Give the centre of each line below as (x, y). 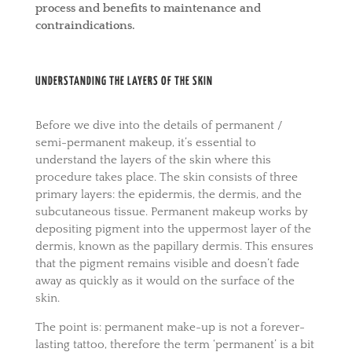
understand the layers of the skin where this (153, 159)
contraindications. (85, 25)
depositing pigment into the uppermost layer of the (173, 229)
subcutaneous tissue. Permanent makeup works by (171, 211)
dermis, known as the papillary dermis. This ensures (174, 246)
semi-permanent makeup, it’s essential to (145, 142)
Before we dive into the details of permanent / (159, 125)
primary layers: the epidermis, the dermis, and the (168, 194)
